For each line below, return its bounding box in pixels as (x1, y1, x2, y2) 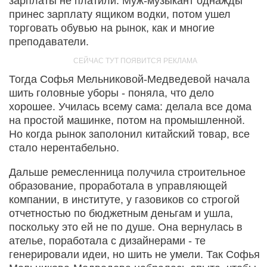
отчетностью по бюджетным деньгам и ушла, (9, 207, 233, 220)
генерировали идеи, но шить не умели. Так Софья (9, 249, 260, 261)
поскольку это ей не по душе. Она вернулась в (9, 221, 243, 234)
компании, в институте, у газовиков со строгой (9, 194, 240, 206)
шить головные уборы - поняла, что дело (9, 87, 214, 100)
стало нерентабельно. (9, 142, 119, 154)
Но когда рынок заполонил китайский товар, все (9, 128, 250, 141)
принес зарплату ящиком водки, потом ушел (9, 8, 231, 21)
